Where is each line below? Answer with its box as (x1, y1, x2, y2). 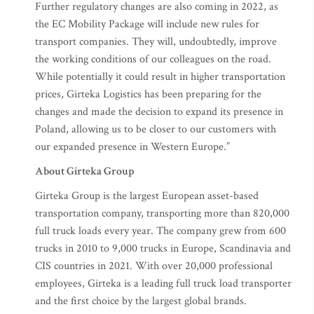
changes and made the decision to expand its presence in (35, 104, 283, 120)
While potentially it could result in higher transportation (35, 69, 285, 85)
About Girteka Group (35, 164, 134, 179)
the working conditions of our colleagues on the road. (35, 52, 271, 67)
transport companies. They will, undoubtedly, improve (35, 34, 277, 50)
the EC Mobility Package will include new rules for (35, 17, 259, 32)
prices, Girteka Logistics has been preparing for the (35, 87, 261, 102)
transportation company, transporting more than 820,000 (35, 206, 289, 221)
